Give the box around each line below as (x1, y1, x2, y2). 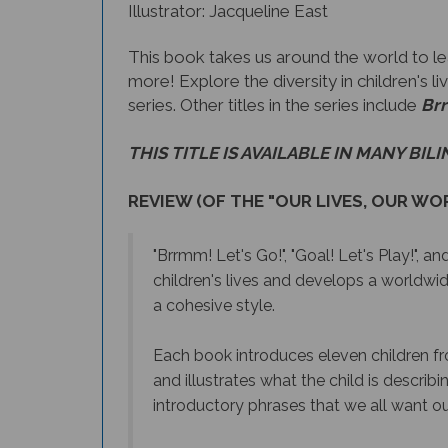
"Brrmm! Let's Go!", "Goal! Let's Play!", (153, 246, 423, 265)
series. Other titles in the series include (128, 95, 417, 115)
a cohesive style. (153, 296, 275, 315)
